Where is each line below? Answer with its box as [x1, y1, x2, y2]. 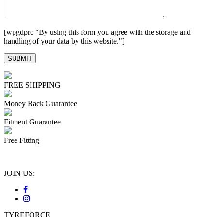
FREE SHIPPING [4, 81, 61, 90]
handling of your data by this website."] [4, 37, 124, 46]
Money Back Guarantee [4, 99, 77, 108]
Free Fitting [4, 136, 39, 145]
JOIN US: [4, 169, 35, 178]
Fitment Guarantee [4, 118, 61, 126]
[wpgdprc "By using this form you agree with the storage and [4, 28, 191, 37]
